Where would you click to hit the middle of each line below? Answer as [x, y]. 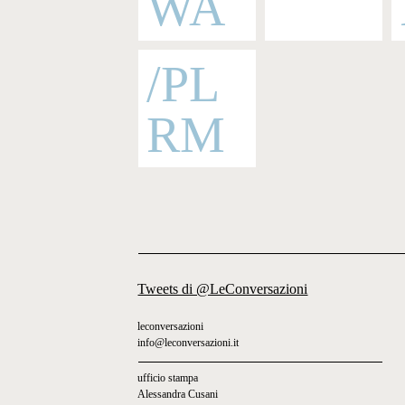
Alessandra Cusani [178, 394]
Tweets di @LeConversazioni [223, 289]
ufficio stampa [168, 378]
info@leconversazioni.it [188, 343]
